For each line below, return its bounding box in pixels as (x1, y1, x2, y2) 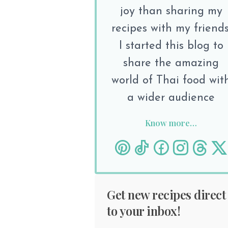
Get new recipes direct (107, 186, 225, 203)
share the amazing (123, 58, 219, 69)
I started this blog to (119, 40, 223, 52)
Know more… (145, 118, 197, 128)
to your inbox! (107, 203, 180, 219)
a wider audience (127, 92, 215, 104)
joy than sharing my (120, 6, 222, 17)
